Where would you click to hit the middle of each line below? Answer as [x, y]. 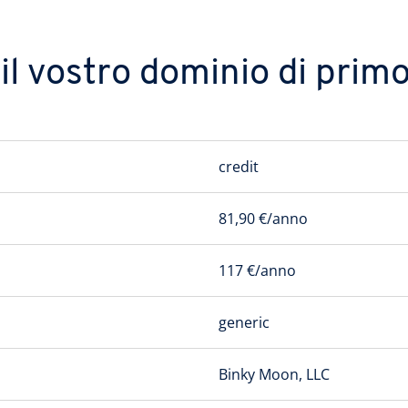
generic [244, 322]
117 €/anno [257, 270]
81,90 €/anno [263, 219]
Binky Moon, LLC [274, 374]
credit [239, 167]
